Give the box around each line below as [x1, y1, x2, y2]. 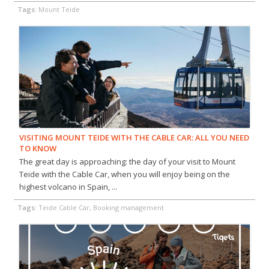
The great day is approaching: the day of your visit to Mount [19, 156, 235, 168]
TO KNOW [19, 143, 56, 154]
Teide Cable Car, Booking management [38, 203, 164, 213]
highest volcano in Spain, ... [19, 181, 117, 193]
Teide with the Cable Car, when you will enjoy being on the [19, 169, 230, 180]
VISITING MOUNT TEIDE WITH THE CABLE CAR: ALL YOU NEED [19, 132, 249, 144]
